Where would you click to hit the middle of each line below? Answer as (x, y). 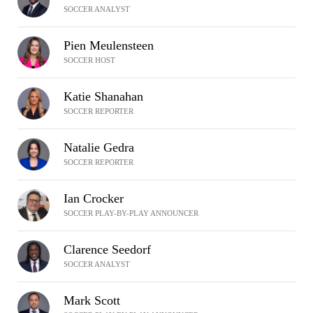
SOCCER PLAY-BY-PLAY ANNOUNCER (131, 213)
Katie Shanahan (103, 96)
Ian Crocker (94, 198)
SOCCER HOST (89, 60)
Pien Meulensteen (109, 45)
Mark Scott (92, 300)
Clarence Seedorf (107, 249)
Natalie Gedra (99, 147)
